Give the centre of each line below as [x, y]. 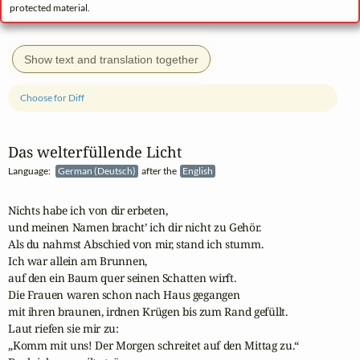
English [199, 171]
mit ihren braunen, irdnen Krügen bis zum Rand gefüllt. [148, 311]
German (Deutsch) [98, 171]
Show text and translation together [111, 59]
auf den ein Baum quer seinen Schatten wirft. [122, 277]
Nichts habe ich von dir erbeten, [89, 210]
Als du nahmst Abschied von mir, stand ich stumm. [136, 243]
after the [160, 171]
